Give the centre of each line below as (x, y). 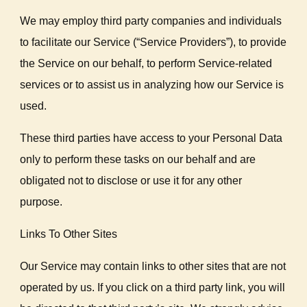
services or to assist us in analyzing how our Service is (152, 85)
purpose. (41, 202)
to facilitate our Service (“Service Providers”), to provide (153, 42)
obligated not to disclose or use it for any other (131, 181)
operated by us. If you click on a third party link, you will (153, 287)
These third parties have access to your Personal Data (151, 138)
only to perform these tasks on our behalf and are (138, 159)
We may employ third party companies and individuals (151, 21)
